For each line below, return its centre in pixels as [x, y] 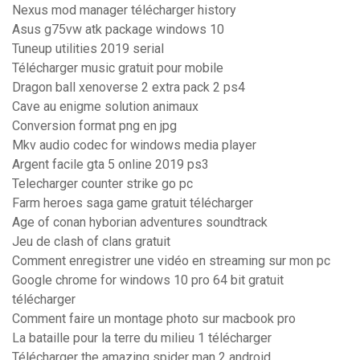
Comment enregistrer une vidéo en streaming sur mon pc [171, 261]
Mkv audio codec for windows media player [134, 145]
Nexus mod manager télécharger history [124, 10]
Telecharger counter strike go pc [102, 184]
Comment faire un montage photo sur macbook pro [154, 319]
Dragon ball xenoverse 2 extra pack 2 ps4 [129, 88]
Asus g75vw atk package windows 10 [118, 30]
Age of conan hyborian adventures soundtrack [140, 223]
